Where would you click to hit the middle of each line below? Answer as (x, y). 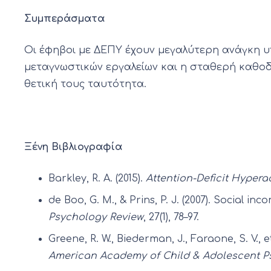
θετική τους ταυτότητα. (85, 84)
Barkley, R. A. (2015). (97, 179)
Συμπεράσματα (64, 19)
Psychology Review (96, 217)
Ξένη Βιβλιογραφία (73, 147)
